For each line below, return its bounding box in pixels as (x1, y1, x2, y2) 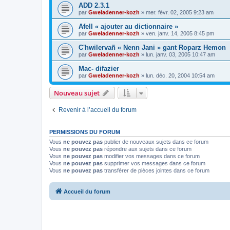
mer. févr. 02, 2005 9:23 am (146, 9, 214, 15)
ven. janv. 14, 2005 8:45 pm (146, 30, 214, 36)
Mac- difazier (79, 64, 119, 72)
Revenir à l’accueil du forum (59, 106, 137, 113)
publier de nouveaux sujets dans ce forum (103, 138, 208, 145)
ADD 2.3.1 (79, 1, 109, 9)
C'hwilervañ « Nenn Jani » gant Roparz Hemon (79, 43, 226, 51)
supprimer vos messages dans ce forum (103, 160, 205, 166)
